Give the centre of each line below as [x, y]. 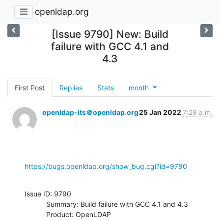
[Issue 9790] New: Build [110, 34]
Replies [71, 87]
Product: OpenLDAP [35, 214]
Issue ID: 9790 [48, 193]
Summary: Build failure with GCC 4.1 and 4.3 [35, 204]
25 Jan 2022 [161, 112]
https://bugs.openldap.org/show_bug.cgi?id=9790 [106, 166]
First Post [30, 87]
